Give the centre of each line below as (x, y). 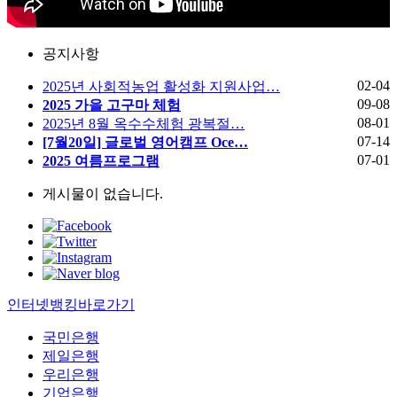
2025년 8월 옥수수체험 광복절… (144, 123)
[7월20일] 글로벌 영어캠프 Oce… (145, 142)
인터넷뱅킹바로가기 (71, 304)
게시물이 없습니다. (103, 193)
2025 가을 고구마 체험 (112, 105)
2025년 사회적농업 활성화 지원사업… (161, 86)
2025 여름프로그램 (101, 160)
